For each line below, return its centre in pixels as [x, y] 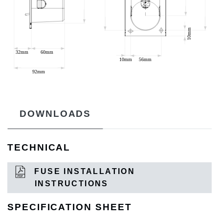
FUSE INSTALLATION [83, 171]
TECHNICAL [39, 148]
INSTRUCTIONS [72, 184]
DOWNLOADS [55, 114]
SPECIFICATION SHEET [70, 207]
